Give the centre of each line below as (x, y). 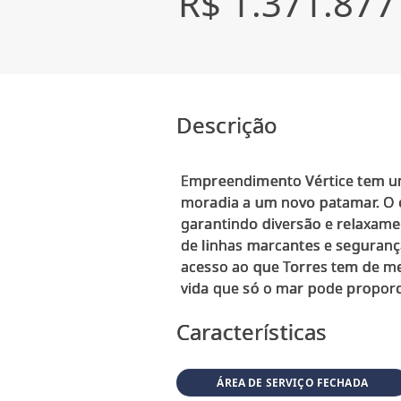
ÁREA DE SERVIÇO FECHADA (292, 382)
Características (252, 331)
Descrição (227, 124)
